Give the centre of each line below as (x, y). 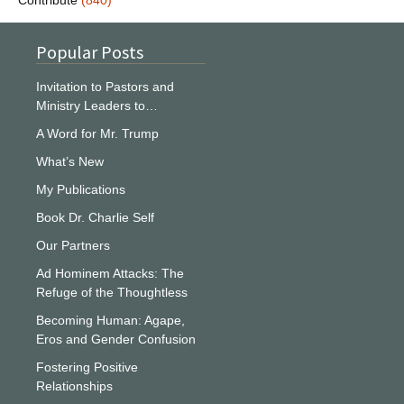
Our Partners (73, 246)
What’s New (70, 162)
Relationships (74, 386)
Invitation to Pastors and (105, 87)
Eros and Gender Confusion (116, 340)
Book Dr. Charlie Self (95, 218)
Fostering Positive (87, 367)
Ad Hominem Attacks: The (110, 274)
